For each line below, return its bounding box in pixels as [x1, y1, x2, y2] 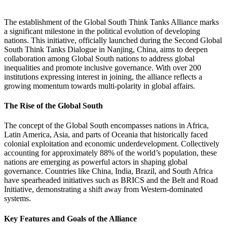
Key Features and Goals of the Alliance [4, 214, 137, 223]
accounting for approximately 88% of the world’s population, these [4, 148, 217, 158]
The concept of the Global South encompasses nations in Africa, [4, 121, 209, 130]
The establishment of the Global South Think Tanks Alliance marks [4, 17, 219, 26]
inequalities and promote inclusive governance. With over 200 [4, 63, 201, 72]
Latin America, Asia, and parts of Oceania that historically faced [4, 130, 208, 139]
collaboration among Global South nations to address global [4, 54, 195, 63]
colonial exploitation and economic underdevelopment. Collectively [4, 139, 219, 148]
